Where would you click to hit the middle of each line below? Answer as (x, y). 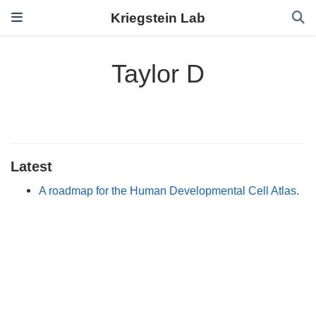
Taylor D (158, 74)
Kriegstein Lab (158, 18)
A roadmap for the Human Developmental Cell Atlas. (169, 190)
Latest (31, 166)
